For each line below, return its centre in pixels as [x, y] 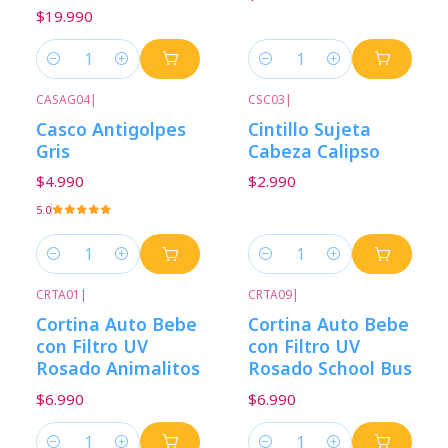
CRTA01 [58, 295]
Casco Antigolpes [111, 128]
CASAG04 [63, 99]
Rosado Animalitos [118, 368]
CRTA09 [270, 295]
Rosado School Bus [330, 368]
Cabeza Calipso [314, 150]
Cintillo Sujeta [309, 128]
